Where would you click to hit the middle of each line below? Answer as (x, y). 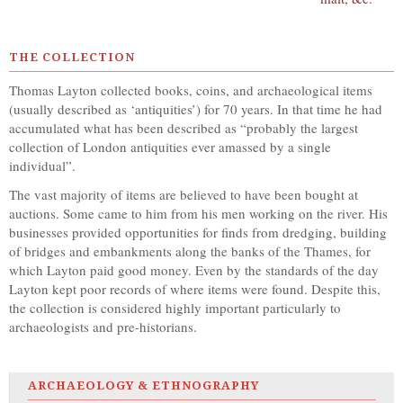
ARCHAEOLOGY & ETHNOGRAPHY (143, 385)
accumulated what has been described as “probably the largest (184, 128)
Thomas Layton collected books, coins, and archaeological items (191, 90)
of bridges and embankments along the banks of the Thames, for (190, 251)
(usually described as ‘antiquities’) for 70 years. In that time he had (196, 109)
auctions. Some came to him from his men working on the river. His (198, 213)
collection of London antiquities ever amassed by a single (170, 147)
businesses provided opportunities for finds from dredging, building (198, 232)
